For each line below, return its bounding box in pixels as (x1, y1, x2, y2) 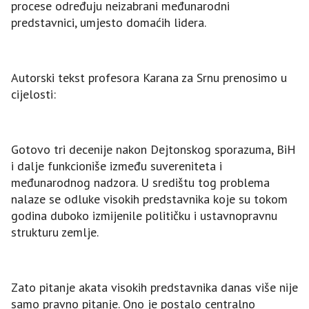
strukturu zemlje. (11, 224, 99, 241)
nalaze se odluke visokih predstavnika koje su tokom (11, 191, 288, 208)
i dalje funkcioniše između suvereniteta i (11, 158, 222, 175)
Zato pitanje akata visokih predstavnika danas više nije (11, 279, 298, 296)
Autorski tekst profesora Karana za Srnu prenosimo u (11, 70, 287, 86)
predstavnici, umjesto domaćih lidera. (11, 14, 206, 31)
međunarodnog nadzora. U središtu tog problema (11, 175, 270, 191)
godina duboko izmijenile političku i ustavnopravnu (11, 208, 277, 224)
